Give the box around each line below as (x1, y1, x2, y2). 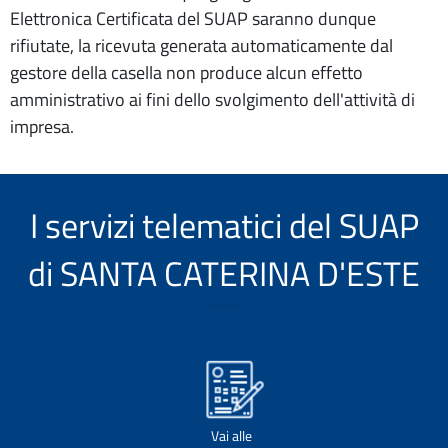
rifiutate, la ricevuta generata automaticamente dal (10, 32, 393, 59)
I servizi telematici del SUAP (29, 199, 419, 251)
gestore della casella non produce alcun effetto (10, 59, 363, 86)
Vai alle (211, 425, 252, 446)
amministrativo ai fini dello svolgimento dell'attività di (10, 86, 415, 113)
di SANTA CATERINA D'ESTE (28, 247, 420, 299)
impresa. (10, 113, 74, 140)
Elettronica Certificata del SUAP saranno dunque (10, 5, 376, 32)
